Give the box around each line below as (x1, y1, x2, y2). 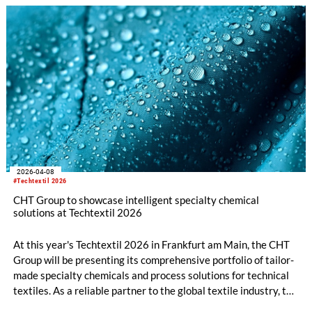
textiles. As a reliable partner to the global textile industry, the (13, 284, 297, 297)
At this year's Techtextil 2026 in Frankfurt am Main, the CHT (13, 238, 290, 251)
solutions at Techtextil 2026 (13, 206, 142, 219)
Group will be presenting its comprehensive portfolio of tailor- (13, 253, 294, 267)
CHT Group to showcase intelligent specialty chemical (13, 194, 259, 206)
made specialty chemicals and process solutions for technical (13, 269, 289, 282)
